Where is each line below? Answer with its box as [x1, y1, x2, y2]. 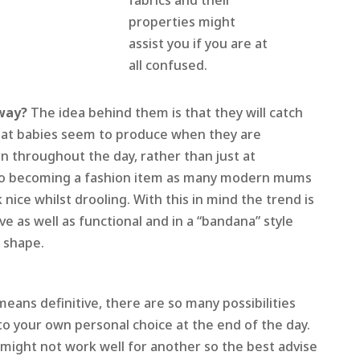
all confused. [128, 56, 207, 75]
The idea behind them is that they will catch [30, 104, 303, 122]
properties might [128, 13, 235, 31]
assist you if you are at [128, 35, 268, 53]
